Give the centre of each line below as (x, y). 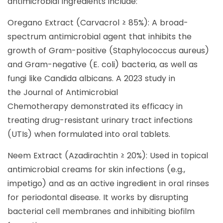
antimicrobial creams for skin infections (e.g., (96, 170)
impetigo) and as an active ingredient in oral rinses (108, 184)
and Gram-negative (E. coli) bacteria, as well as (103, 65)
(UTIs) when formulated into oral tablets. (89, 134)
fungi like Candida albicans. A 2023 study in (91, 79)
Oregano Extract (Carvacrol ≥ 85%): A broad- (98, 23)
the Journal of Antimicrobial (63, 93)
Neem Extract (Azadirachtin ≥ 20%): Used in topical (108, 156)
